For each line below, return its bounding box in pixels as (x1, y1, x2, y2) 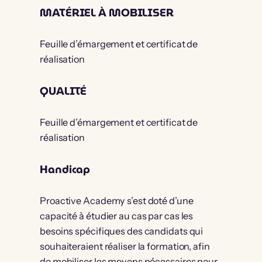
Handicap (40, 161, 91, 178)
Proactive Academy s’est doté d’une (40, 195, 194, 207)
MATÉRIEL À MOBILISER (40, 4, 174, 22)
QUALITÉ (40, 82, 87, 100)
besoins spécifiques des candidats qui (40, 225, 204, 237)
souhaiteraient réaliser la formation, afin (40, 240, 210, 253)
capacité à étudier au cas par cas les (40, 210, 194, 222)
